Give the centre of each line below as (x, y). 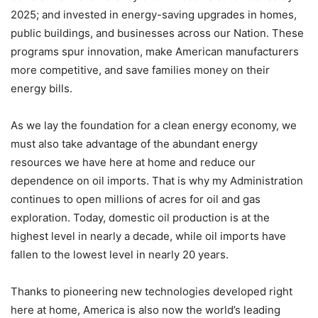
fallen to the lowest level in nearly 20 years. (120, 254)
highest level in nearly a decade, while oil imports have (148, 236)
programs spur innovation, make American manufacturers (155, 51)
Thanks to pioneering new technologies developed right (152, 291)
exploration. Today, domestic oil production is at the (140, 218)
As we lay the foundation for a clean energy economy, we (154, 125)
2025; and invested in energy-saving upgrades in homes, (154, 15)
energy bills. (42, 88)
